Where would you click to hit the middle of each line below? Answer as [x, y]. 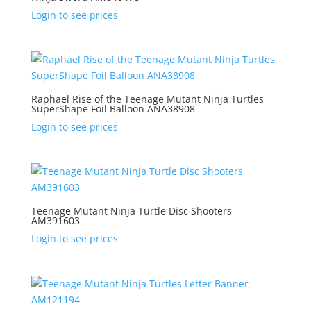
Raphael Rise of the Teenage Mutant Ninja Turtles [147, 99]
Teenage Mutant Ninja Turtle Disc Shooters [131, 211]
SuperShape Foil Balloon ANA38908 [113, 109]
